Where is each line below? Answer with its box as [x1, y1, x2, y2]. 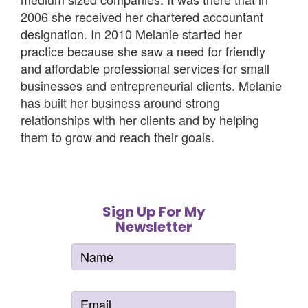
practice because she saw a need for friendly [21, 42, 265, 60]
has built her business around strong [21, 93, 220, 112]
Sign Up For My [102, 202, 206, 222]
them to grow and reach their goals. [21, 128, 214, 146]
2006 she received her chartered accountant [21, 8, 263, 26]
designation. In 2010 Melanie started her [21, 25, 242, 43]
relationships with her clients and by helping [21, 111, 259, 129]
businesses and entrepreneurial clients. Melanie [21, 76, 282, 95]
